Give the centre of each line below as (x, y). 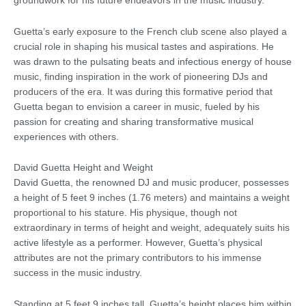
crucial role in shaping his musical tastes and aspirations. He (144, 46)
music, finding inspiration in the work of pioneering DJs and (141, 76)
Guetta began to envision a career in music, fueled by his (137, 107)
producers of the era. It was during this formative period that (143, 92)
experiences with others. (66, 137)
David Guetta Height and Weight (83, 168)
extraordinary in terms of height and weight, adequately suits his (152, 228)
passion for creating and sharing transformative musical (134, 122)
